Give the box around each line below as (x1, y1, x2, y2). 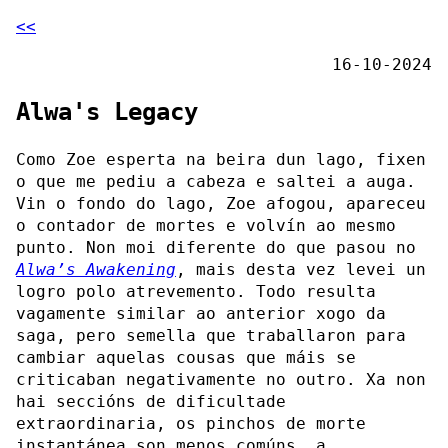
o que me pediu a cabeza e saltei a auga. (16, 171, 416, 191)
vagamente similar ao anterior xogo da (16, 303, 386, 323)
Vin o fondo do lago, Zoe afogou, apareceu (16, 193, 426, 213)
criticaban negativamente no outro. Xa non (16, 369, 426, 389)
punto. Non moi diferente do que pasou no (16, 237, 416, 257)
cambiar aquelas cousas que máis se (16, 347, 356, 367)
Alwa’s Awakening (16, 259, 176, 279)
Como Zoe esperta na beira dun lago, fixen (16, 149, 426, 169)
